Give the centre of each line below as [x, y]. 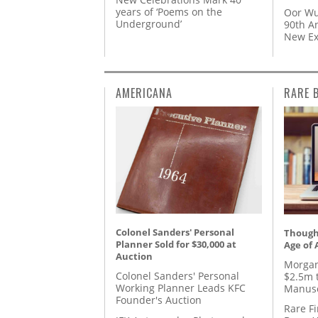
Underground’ [149, 24]
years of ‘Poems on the [169, 12]
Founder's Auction [159, 300]
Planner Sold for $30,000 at [176, 245]
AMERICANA [144, 93]
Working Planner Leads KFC [181, 288]
